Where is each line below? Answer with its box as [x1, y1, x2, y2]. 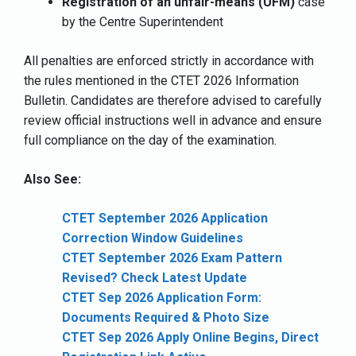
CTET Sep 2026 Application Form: [62, 289, 261, 305]
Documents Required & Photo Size [62, 309, 269, 325]
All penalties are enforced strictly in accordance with [24, 52, 314, 68]
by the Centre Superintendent [62, 14, 223, 29]
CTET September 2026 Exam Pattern [62, 250, 282, 265]
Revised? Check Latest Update [62, 269, 247, 285]
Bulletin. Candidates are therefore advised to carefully [24, 92, 322, 108]
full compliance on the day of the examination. [24, 132, 277, 148]
